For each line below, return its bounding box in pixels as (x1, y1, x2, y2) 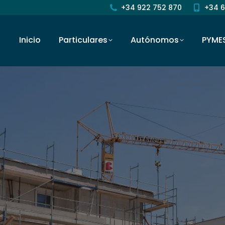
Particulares (59, 34, 107, 46)
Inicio (19, 34, 41, 46)
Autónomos (131, 34, 179, 46)
